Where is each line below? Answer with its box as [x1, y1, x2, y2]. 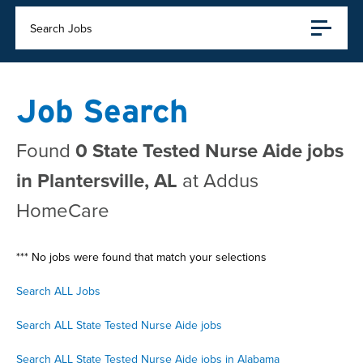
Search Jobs [30, 19, 93, 36]
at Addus [182, 166, 258, 194]
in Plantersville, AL [16, 166, 182, 195]
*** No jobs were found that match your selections [16, 249, 267, 266]
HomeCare [16, 196, 109, 224]
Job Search [16, 93, 188, 130]
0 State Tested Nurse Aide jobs [75, 136, 344, 165]
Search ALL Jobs [16, 283, 100, 300]
